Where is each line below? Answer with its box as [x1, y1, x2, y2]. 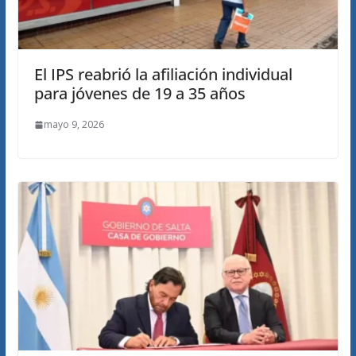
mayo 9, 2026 [43, 118, 104, 132]
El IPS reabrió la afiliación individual [33, 64, 292, 86]
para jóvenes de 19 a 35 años [33, 83, 246, 105]
